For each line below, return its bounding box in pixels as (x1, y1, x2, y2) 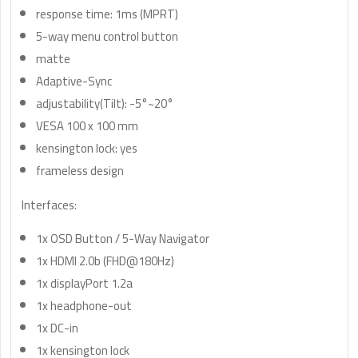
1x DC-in (36, 316, 78, 340)
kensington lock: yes (36, 137, 137, 160)
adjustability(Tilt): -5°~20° (36, 92, 173, 115)
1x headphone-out (36, 294, 132, 317)
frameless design (36, 159, 124, 182)
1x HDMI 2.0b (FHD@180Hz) (36, 249, 174, 272)
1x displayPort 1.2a (36, 272, 133, 295)
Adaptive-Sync (36, 70, 112, 93)
